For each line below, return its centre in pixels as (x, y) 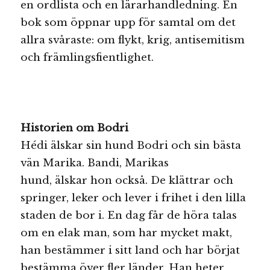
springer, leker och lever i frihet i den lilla (133, 198)
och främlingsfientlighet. (89, 57)
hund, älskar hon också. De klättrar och (127, 181)
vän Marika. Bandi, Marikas (95, 163)
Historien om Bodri (75, 128)
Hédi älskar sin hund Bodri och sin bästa (131, 146)
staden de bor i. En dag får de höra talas (129, 216)
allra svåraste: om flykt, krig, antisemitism (133, 40)
